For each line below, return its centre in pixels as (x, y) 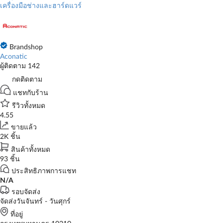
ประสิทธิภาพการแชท (44, 171)
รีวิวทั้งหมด (29, 106)
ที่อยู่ (17, 215)
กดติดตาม (27, 80)
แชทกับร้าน (31, 93)
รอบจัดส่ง (26, 192)
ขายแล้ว (24, 127)
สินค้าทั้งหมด (31, 150)
